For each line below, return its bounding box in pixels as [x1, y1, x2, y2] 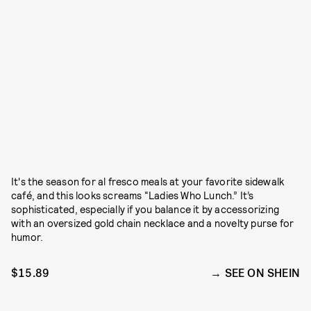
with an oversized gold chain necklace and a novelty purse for [11, 217, 294, 229]
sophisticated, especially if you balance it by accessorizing [11, 203, 280, 215]
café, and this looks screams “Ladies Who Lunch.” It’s [11, 189, 254, 201]
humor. [11, 230, 44, 243]
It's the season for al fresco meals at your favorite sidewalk [11, 175, 285, 187]
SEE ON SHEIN [224, 265, 300, 280]
